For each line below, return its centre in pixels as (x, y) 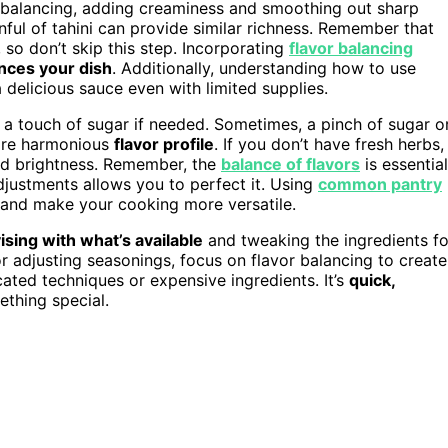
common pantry (380, 183)
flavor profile (164, 143)
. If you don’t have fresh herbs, (329, 143)
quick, (372, 279)
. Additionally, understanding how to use (264, 67)
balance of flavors (290, 163)
